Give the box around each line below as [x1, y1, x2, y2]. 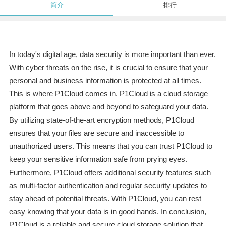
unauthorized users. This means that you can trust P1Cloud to [9, 142, 212, 151]
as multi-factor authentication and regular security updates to [9, 181, 207, 190]
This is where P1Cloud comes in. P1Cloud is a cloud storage [9, 89, 208, 98]
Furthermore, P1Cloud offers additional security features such [9, 168, 211, 177]
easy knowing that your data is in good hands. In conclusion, [9, 207, 206, 216]
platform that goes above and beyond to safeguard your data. [9, 102, 208, 111]
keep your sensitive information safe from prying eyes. [9, 155, 187, 164]
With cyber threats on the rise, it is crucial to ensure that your [9, 63, 208, 72]
